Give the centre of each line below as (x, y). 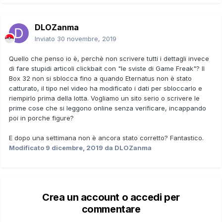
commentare (111, 209)
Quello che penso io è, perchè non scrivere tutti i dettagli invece (109, 58)
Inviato (46, 38)
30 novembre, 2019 (87, 38)
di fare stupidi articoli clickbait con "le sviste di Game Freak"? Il (107, 68)
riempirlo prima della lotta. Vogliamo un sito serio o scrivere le (104, 98)
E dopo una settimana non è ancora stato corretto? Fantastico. (106, 138)
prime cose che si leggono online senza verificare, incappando (108, 108)
